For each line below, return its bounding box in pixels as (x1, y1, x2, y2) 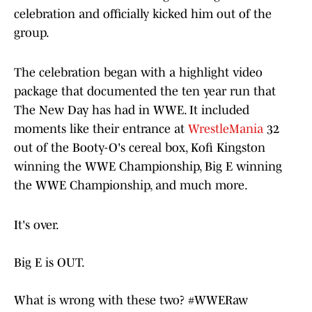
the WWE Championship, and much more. (14, 178, 248, 193)
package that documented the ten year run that (14, 84, 276, 99)
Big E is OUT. (14, 256, 85, 270)
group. (14, 26, 49, 40)
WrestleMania (188, 122, 267, 136)
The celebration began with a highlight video (14, 65, 263, 80)
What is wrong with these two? (14, 293, 188, 308)
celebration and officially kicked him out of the (14, 7, 272, 22)
